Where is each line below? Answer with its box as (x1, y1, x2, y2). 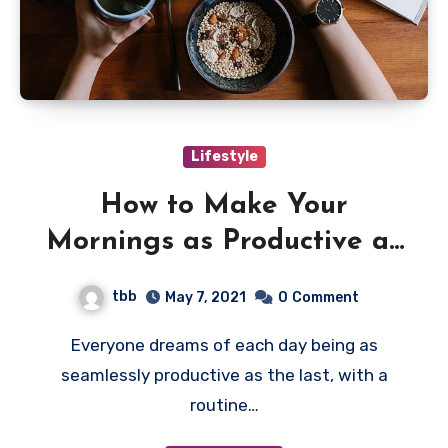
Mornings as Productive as (46, 227, 402, 256)
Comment (291, 288, 359, 306)
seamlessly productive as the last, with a (60, 364, 388, 385)
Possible (169, 263, 279, 292)
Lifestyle (190, 147, 258, 165)
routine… (189, 394, 259, 415)
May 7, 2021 (164, 288, 246, 306)
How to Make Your (100, 191, 348, 220)
